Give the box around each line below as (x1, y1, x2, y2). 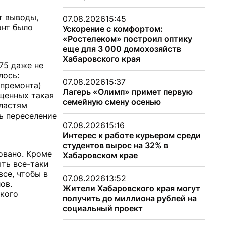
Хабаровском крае (62, 150, 138, 160)
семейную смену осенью (62, 97, 161, 107)
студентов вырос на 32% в (62, 140, 168, 150)
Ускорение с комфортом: (62, 24, 163, 34)
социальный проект (62, 203, 143, 213)
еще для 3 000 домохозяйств (62, 44, 181, 54)
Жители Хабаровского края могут (62, 183, 200, 193)
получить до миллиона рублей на (62, 193, 197, 203)
